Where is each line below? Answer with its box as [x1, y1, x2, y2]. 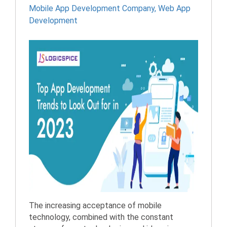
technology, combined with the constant [29, 212, 173, 222]
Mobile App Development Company [29, 4, 155, 13]
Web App [158, 4, 191, 13]
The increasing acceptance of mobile [29, 201, 162, 210]
